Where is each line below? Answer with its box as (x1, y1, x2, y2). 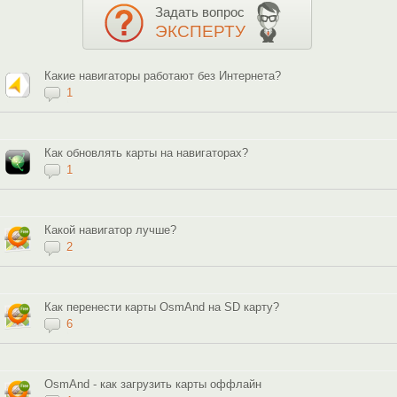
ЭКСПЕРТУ (154, 21, 245, 41)
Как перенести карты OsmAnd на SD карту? (44, 300, 279, 314)
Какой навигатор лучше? (44, 222, 176, 237)
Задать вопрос (155, 4, 245, 19)
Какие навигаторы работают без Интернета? (44, 68, 281, 82)
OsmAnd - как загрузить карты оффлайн (44, 377, 261, 391)
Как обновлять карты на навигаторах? (44, 145, 248, 160)
